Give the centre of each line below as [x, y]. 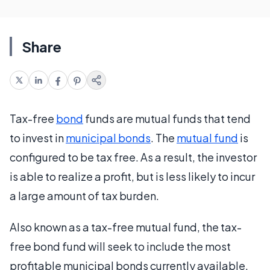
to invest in [38, 138]
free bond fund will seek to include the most [120, 246]
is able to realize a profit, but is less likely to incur [132, 176]
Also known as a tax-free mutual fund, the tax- [126, 227]
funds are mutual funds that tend [167, 118]
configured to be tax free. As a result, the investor [133, 157]
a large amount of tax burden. [84, 196]
